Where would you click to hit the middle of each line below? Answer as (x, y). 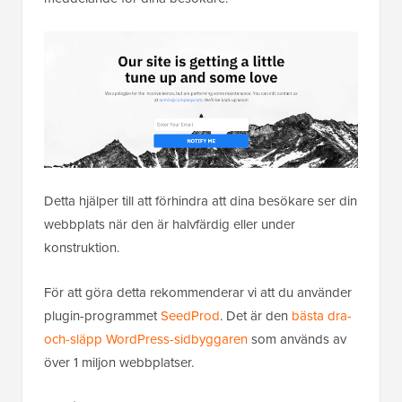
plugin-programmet (102, 316)
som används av (297, 339)
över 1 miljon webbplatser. (119, 363)
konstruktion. (82, 248)
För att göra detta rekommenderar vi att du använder (198, 293)
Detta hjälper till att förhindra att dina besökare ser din (201, 201)
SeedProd (190, 316)
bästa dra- (322, 316)
